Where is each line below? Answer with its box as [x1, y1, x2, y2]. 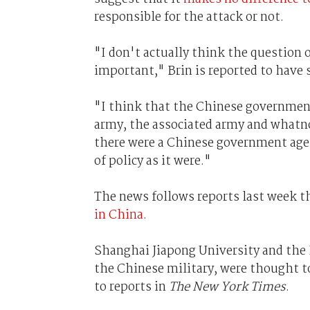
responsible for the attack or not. [93, 7, 284, 27]
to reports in [93, 277, 169, 297]
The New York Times [168, 277, 286, 297]
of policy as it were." [93, 151, 211, 171]
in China [93, 205, 143, 225]
